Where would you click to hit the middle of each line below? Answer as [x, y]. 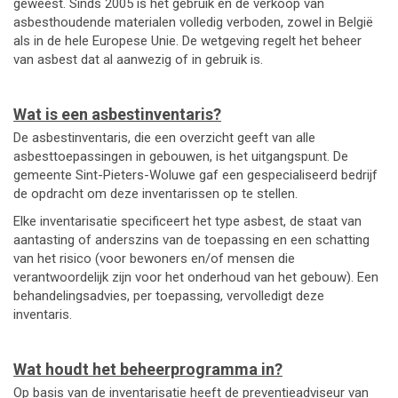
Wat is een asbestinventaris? [117, 114]
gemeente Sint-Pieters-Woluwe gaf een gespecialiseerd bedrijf [195, 175]
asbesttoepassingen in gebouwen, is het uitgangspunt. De [181, 156]
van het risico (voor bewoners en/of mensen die [154, 259]
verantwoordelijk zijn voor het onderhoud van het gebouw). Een [196, 277]
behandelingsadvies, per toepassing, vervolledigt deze [169, 296]
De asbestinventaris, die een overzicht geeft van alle [164, 138]
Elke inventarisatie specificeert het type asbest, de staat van [187, 221]
